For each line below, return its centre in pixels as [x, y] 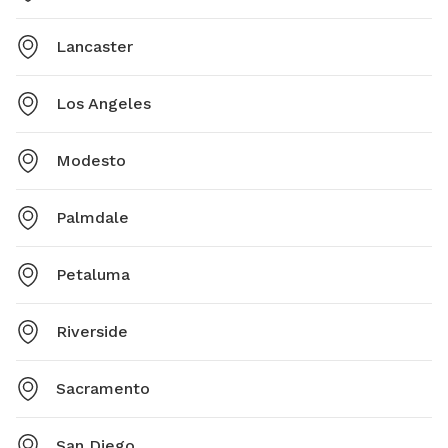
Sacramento [103, 389]
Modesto [91, 161]
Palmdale [92, 218]
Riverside [92, 332]
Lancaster [94, 47]
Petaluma [93, 275]
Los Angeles [103, 104]
